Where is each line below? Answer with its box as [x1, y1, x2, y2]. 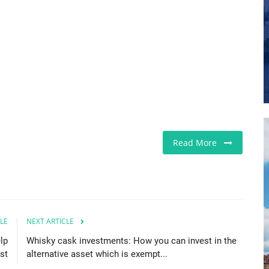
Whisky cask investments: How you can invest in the [26, 235, 237, 246]
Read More [173, 136, 224, 148]
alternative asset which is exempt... [26, 248, 168, 259]
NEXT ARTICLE [26, 216, 74, 226]
